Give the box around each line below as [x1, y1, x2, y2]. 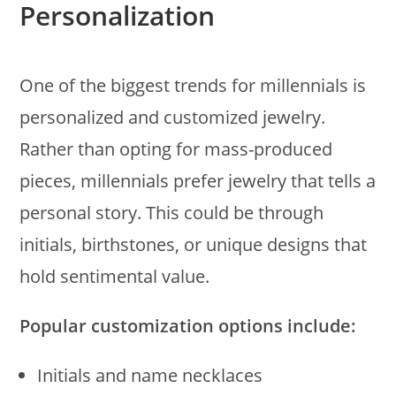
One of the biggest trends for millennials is [19, 72, 367, 97]
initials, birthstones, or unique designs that [19, 232, 368, 256]
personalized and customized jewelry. [19, 104, 326, 129]
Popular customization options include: [19, 313, 357, 338]
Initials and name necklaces [37, 362, 263, 387]
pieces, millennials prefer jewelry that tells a [19, 168, 377, 193]
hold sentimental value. [19, 263, 210, 288]
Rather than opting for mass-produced [19, 136, 333, 161]
